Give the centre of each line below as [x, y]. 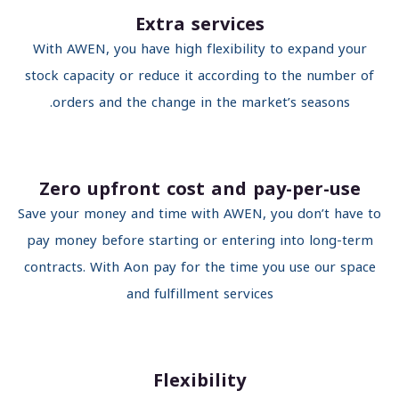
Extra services [226, 24]
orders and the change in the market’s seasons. [228, 103]
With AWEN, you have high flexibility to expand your [226, 49]
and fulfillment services [226, 294]
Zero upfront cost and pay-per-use [226, 189]
